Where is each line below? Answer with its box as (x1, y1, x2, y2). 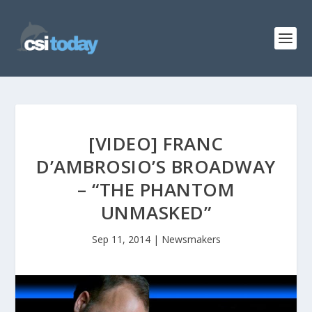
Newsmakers (161, 233, 221, 246)
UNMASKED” (100, 200, 212, 225)
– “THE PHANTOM (77, 177, 235, 202)
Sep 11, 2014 (91, 233, 150, 246)
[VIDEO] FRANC (88, 131, 224, 156)
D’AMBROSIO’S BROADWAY (36, 154, 276, 179)
